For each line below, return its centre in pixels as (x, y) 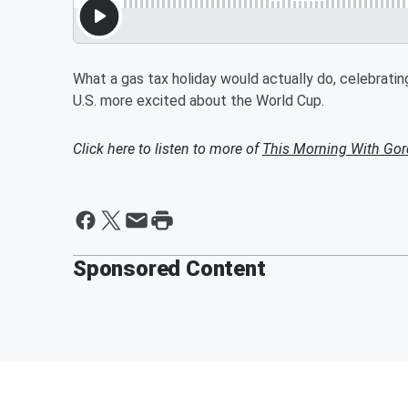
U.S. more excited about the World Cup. (199, 101)
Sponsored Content (169, 269)
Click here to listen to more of (168, 149)
